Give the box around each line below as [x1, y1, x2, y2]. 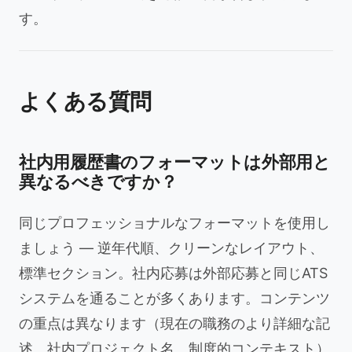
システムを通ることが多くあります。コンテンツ [19, 290, 330, 306]
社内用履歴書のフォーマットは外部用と [19, 152, 331, 172]
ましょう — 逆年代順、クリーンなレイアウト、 [19, 240, 324, 256]
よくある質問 [19, 88, 152, 115]
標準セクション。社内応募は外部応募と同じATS [19, 265, 328, 281]
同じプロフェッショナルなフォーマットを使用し [19, 214, 330, 231]
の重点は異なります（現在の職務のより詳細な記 [19, 315, 330, 332]
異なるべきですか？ [19, 171, 178, 192]
